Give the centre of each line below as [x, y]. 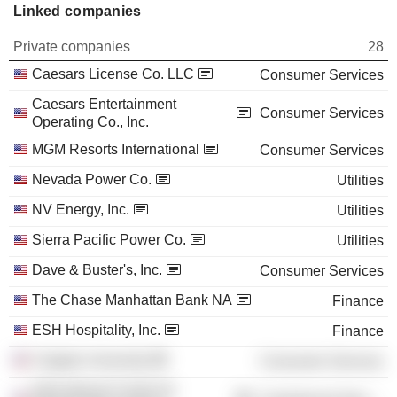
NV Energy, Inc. [81, 209]
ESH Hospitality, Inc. [96, 330]
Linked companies [78, 11]
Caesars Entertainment [104, 104]
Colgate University [90, 360]
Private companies [72, 46]
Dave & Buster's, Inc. [97, 269]
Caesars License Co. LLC [113, 74]
